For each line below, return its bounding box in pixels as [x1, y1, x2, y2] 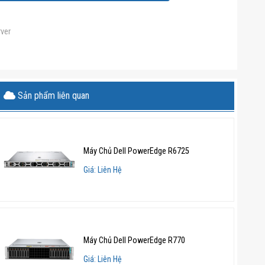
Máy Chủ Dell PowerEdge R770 [83, 235, 186, 245]
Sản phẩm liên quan [15, 90, 89, 102]
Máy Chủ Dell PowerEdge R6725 [83, 146, 190, 156]
